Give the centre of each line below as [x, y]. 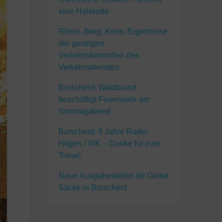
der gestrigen [82, 44]
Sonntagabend [85, 111]
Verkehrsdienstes [89, 67]
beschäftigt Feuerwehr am [104, 100]
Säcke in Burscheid [93, 188]
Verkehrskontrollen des [99, 55]
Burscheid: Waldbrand [98, 88]
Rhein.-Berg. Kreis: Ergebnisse [113, 32]
